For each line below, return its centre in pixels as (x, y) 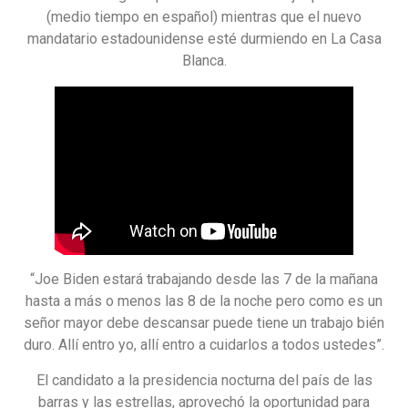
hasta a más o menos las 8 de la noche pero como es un (204, 301)
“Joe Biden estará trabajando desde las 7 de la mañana (204, 280)
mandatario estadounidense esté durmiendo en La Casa (204, 38)
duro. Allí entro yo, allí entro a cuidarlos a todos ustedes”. (204, 345)
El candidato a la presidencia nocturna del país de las (204, 380)
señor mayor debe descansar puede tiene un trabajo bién (204, 323)
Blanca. (204, 60)
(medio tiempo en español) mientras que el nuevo (204, 16)
